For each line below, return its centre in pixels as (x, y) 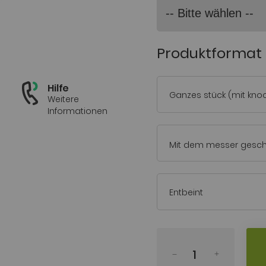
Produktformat (209, 53)
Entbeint (186, 192)
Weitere (63, 99)
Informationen (77, 111)
